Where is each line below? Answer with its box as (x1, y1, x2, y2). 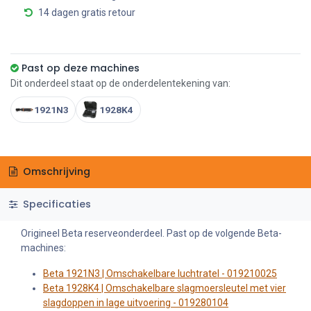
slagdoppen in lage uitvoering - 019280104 (43, 296, 228, 308)
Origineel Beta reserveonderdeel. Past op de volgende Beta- (21, 227, 282, 239)
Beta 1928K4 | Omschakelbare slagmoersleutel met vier (43, 282, 286, 294)
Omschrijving (19, 165, 90, 179)
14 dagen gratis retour (38, 6, 135, 18)
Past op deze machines (22, 60, 140, 75)
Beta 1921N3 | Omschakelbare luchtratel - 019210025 (43, 267, 277, 279)
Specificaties (19, 197, 91, 212)
